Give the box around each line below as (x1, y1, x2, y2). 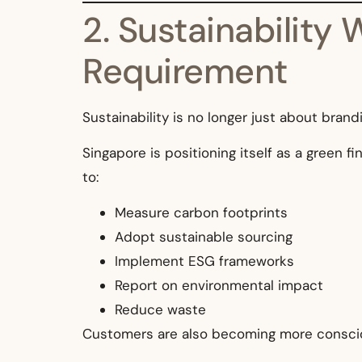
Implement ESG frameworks (115, 252, 294, 271)
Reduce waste (115, 301, 206, 319)
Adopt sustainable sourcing (115, 228, 293, 246)
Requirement (82, 48, 288, 94)
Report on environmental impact (115, 276, 323, 295)
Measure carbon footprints (115, 204, 288, 222)
